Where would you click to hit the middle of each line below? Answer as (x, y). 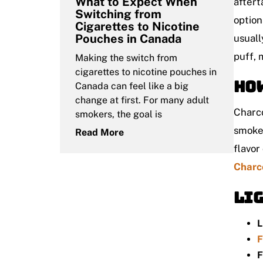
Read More (100, 132)
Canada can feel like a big (132, 86)
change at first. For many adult (142, 100)
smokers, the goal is (119, 114)
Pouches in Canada (128, 38)
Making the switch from (126, 58)
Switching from (118, 14)
